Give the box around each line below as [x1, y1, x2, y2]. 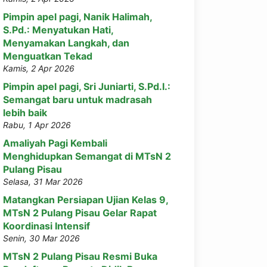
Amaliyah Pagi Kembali [3, 137, 107, 149]
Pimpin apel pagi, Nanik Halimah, [3, 11, 152, 23]
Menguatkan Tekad [3, 50, 92, 62]
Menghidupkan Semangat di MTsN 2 [3, 150, 171, 162]
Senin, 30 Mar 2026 [3, 233, 80, 243]
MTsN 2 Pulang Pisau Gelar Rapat [3, 207, 157, 219]
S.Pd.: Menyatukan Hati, [3, 24, 113, 36]
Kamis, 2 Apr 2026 [3, 63, 74, 73]
